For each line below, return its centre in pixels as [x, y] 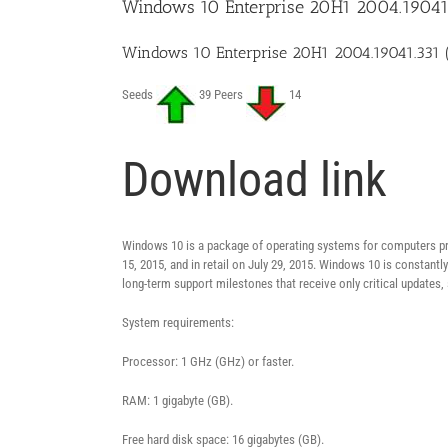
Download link [254, 179]
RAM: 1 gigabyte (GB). [177, 400]
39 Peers [221, 94]
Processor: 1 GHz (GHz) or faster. [208, 361]
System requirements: [178, 322]
